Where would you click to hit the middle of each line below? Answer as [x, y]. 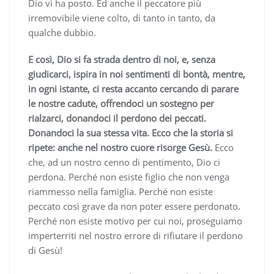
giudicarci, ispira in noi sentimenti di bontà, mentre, [137, 74]
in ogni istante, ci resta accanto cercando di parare [133, 88]
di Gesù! [45, 250]
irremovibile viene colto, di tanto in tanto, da [122, 17]
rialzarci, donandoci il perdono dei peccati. [117, 118]
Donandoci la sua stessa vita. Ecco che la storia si [131, 132]
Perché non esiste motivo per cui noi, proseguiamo [135, 220]
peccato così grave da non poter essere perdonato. [134, 206]
